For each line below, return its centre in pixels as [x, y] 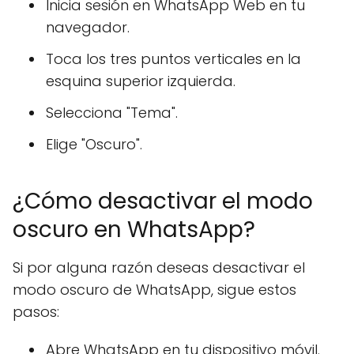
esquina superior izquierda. [141, 81]
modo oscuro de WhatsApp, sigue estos [154, 290]
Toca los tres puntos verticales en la [173, 59]
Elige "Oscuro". [94, 144]
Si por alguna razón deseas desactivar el [159, 267]
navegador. [88, 27]
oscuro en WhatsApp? [134, 230]
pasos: [36, 312]
